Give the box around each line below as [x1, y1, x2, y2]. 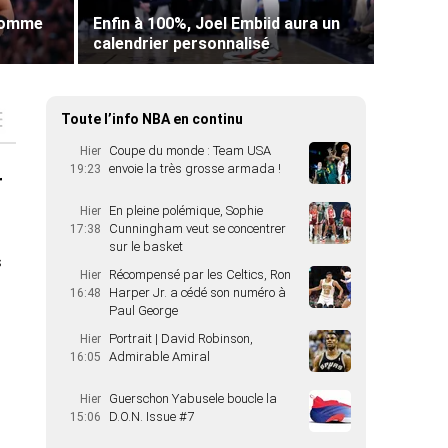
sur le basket [109, 239, 183, 254]
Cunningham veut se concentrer [109, 221, 286, 236]
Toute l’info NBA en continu [61, 111, 243, 127]
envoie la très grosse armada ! [109, 161, 281, 176]
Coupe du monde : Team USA [109, 143, 271, 158]
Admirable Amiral [109, 349, 210, 364]
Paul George [109, 303, 178, 318]
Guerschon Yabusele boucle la [109, 391, 277, 406]
